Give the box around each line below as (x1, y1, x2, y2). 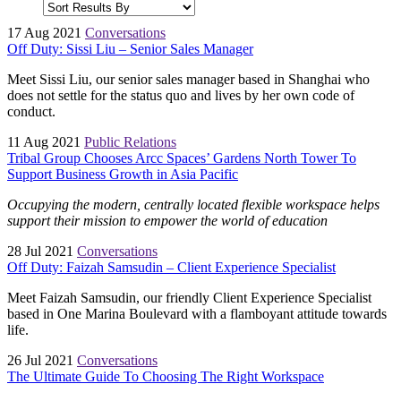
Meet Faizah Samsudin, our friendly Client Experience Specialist (7, 290, 371, 306)
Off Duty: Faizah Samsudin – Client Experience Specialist (7, 260, 336, 276)
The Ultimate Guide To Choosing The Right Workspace (7, 369, 324, 385)
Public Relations (84, 134, 176, 150)
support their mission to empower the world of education (7, 213, 328, 229)
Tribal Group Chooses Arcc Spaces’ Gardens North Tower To (7, 150, 356, 166)
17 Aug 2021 (7, 25, 85, 41)
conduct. (7, 104, 55, 120)
